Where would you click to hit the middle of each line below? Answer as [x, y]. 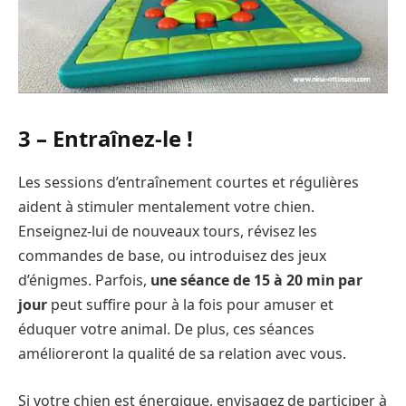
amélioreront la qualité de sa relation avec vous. [184, 354]
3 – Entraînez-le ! [108, 139]
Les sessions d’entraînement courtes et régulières [188, 183]
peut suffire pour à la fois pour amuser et [192, 305]
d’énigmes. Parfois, [84, 280]
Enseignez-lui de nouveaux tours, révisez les [168, 232]
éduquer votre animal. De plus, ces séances [166, 329]
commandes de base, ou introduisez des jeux [172, 256]
